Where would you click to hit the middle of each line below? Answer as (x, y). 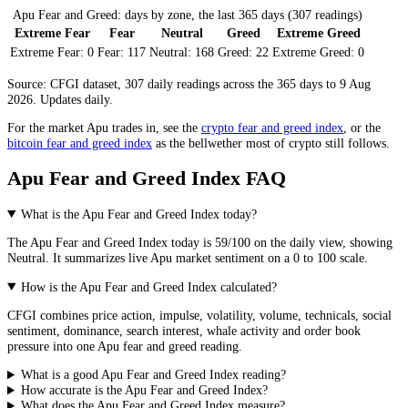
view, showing (354, 243)
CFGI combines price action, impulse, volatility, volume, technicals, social (199, 315)
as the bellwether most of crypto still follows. (271, 143)
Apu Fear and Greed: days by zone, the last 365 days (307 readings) (187, 15)
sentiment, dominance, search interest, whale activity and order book (184, 331)
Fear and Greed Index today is (133, 243)
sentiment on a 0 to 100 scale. (290, 258)
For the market (47, 127)
